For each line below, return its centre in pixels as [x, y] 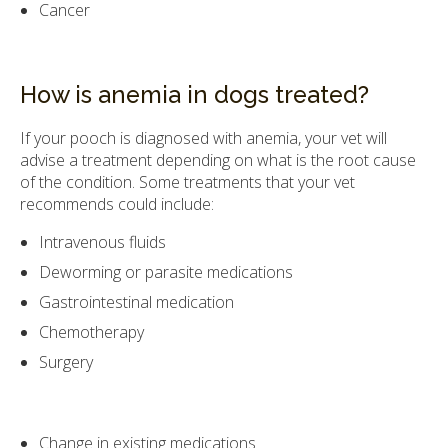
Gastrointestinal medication [137, 301]
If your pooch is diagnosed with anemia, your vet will [203, 137]
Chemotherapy [92, 331]
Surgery [66, 361]
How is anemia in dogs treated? [194, 94]
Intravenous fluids [103, 241]
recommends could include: [117, 203]
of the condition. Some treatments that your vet [187, 181]
